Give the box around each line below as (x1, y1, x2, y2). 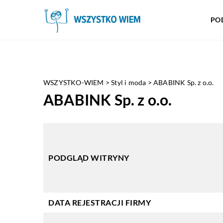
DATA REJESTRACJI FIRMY (48, 198, 151, 207)
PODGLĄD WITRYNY (48, 153, 129, 162)
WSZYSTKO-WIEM (43, 78, 104, 87)
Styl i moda (111, 78, 146, 87)
